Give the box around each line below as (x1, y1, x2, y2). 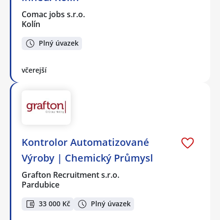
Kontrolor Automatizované (22, 136, 149, 149)
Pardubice (22, 179, 59, 191)
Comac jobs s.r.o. (22, 9, 86, 20)
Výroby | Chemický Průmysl (22, 151, 153, 165)
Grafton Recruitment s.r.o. (22, 169, 120, 181)
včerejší (22, 65, 47, 75)
